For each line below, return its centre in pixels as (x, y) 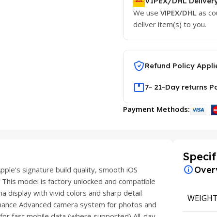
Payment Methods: (156, 109)
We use (147, 13)
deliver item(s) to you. (170, 24)
